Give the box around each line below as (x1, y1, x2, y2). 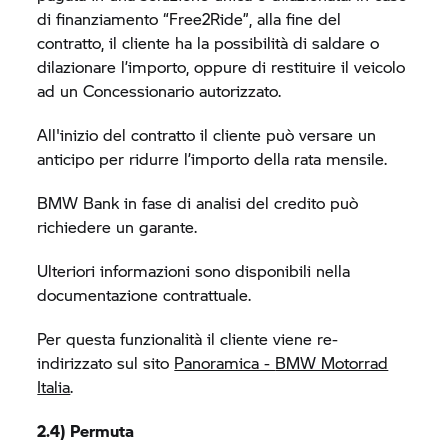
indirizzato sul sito (37, 351, 175, 374)
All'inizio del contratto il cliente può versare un (37, 123, 377, 146)
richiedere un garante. (37, 215, 198, 238)
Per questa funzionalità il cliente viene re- (37, 327, 339, 350)
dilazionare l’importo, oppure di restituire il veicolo (37, 55, 406, 78)
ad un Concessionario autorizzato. (37, 79, 282, 102)
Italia (37, 375, 71, 398)
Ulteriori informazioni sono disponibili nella (37, 259, 351, 282)
